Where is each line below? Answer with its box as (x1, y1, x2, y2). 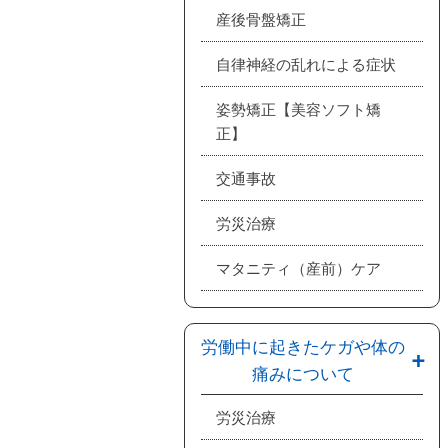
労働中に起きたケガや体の (201, 333, 406, 358)
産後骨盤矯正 (216, 8, 306, 29)
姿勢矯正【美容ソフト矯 (216, 98, 381, 119)
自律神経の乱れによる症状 (216, 53, 396, 74)
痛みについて (252, 360, 355, 385)
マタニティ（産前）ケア (216, 257, 381, 278)
